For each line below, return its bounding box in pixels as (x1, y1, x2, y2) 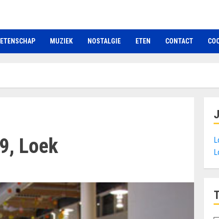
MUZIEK (50, 37, 73, 45)
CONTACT (165, 37, 193, 45)
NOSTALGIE (88, 37, 121, 45)
